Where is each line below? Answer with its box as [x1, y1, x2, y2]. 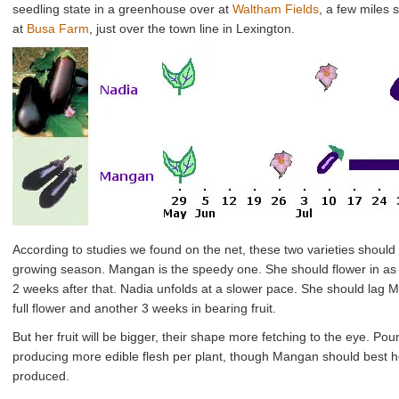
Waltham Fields [232, 2, 319, 16]
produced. [12, 369, 69, 383]
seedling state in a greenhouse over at [12, 2, 232, 16]
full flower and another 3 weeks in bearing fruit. [12, 301, 276, 315]
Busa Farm [27, 21, 89, 36]
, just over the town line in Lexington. [89, 21, 295, 36]
